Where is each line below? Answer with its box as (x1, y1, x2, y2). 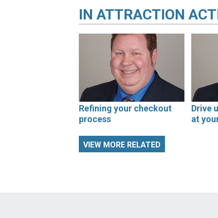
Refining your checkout (79, 103, 172, 114)
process (79, 114, 111, 125)
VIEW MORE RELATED (83, 140, 161, 149)
